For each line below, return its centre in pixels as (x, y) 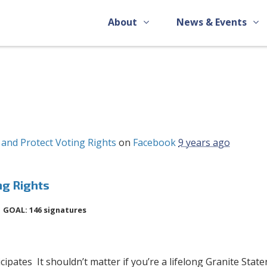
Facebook (155, 142)
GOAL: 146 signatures (45, 209)
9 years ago (204, 142)
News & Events (212, 22)
